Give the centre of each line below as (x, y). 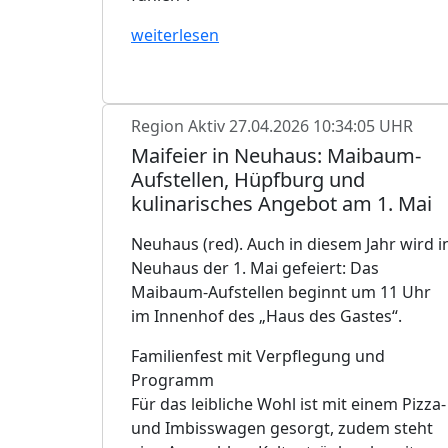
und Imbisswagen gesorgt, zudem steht (282, 427)
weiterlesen (175, 34)
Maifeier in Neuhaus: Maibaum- (276, 155)
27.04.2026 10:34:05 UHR (321, 125)
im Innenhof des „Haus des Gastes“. (266, 315)
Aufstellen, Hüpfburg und (248, 179)
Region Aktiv (180, 125)
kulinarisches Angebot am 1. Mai (281, 203)
